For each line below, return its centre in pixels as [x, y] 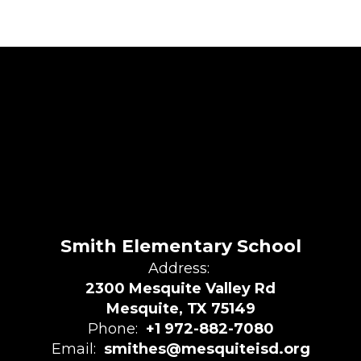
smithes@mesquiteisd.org [207, 349]
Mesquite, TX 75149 [180, 309]
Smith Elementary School [180, 246]
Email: [73, 349]
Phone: [112, 329]
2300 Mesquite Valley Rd [180, 288]
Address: [178, 268]
